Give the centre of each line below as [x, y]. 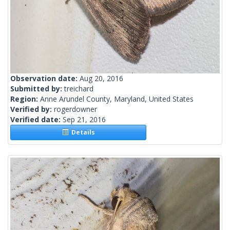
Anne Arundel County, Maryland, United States [117, 99]
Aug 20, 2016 [101, 79]
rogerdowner [75, 109]
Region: [25, 99]
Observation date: [45, 79]
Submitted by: [37, 89]
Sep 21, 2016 [84, 120]
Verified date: [36, 120]
